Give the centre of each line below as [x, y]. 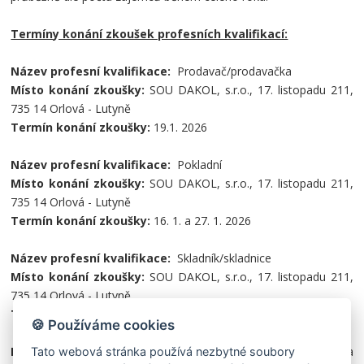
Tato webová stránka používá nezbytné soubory [163, 351]
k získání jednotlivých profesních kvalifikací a [230, 351]
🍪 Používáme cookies [103, 325]
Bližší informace [58, 351]
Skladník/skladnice [225, 258]
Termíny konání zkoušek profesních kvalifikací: [149, 34]
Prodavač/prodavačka [235, 71]
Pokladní [200, 165]
